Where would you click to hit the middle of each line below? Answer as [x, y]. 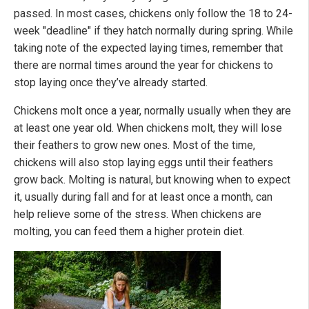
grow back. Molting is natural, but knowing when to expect [152, 180]
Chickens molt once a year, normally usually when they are [152, 111]
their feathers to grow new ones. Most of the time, [134, 146]
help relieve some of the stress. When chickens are [138, 215]
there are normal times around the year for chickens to [143, 66]
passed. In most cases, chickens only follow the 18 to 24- [153, 14]
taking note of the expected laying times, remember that [148, 48]
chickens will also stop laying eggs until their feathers [143, 163]
